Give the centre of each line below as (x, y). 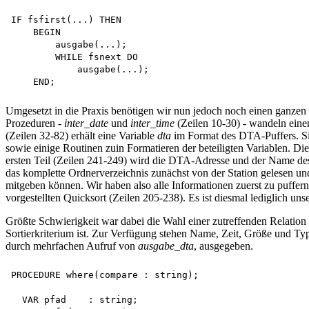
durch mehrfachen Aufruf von (72, 246)
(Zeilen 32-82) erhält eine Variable (81, 136)
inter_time (152, 123)
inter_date (86, 123)
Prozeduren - (35, 123)
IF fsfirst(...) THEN (66, 20)
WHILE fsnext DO (77, 57)
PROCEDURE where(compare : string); (105, 275)
